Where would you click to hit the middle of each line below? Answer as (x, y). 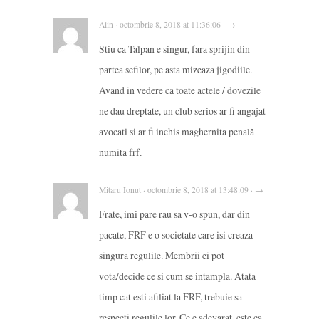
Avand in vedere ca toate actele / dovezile (180, 90)
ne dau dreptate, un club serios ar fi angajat (182, 111)
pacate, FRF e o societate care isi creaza (176, 235)
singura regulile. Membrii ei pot (162, 256)
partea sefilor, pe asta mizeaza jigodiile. (176, 70)
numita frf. (120, 152)
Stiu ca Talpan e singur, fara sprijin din (174, 49)
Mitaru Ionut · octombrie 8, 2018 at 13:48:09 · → (181, 190)
